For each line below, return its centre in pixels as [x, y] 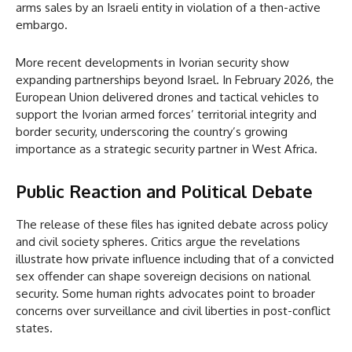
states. [34, 328]
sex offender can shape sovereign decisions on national [163, 277]
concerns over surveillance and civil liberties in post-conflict [173, 311]
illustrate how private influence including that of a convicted [175, 259]
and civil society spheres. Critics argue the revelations [158, 242]
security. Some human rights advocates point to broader [165, 294]
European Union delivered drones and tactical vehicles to [167, 97]
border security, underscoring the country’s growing [152, 132]
